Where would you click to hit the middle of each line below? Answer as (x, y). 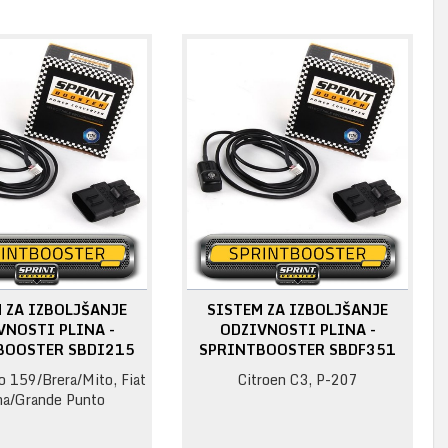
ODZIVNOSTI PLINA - (297, 330)
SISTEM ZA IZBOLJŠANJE (298, 310)
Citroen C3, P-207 (297, 380)
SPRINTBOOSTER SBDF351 (298, 350)
